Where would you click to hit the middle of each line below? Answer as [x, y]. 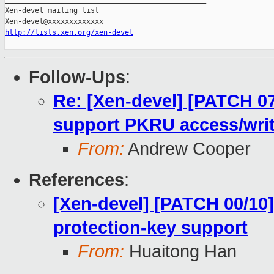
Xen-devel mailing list [52, 11]
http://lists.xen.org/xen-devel [69, 33]
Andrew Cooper [187, 149]
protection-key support [150, 228]
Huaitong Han [180, 252]
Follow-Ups [77, 77]
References [76, 180]
